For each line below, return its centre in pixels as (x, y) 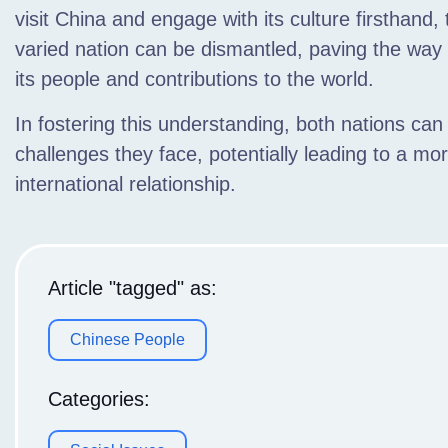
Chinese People (127, 339)
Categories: (99, 399)
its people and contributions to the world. (194, 79)
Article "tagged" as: (132, 288)
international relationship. (125, 184)
